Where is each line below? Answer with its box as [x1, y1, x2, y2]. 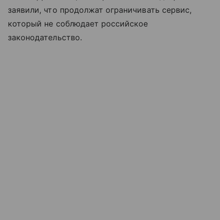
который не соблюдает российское [8, 18, 148, 28]
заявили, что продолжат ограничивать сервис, [8, 4, 192, 15]
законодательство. [8, 32, 82, 42]
